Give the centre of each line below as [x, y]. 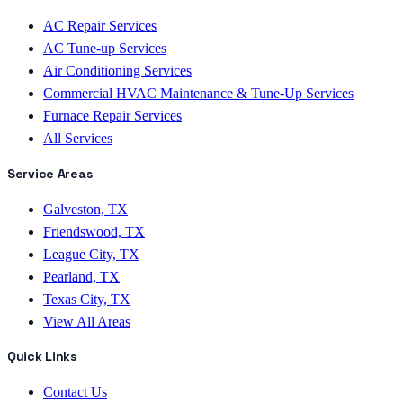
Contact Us [75, 391]
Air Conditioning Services [117, 71]
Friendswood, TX [94, 231]
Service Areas [50, 174]
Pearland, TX [81, 276]
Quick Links [42, 357]
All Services [78, 139]
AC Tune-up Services [105, 49]
